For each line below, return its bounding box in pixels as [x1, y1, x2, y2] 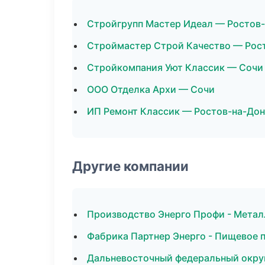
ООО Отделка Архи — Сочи [87, 83, 215, 95]
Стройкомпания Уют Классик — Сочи [87, 62, 263, 73]
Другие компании [72, 158, 189, 174]
